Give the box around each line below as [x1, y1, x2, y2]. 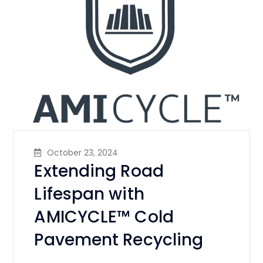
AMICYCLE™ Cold [34, 205, 174, 228]
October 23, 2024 [47, 146, 119, 159]
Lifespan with [34, 182, 144, 205]
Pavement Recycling [34, 228, 208, 251]
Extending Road [34, 159, 164, 183]
